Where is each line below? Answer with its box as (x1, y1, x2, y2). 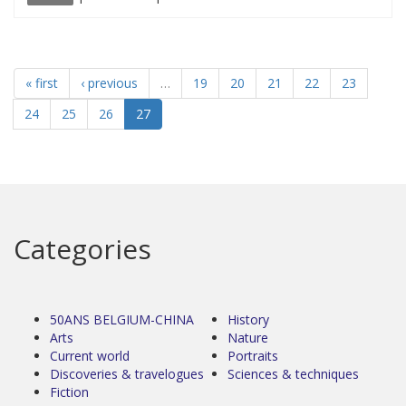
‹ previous (81, 73, 138, 92)
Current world (50, 346, 130, 364)
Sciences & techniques (227, 364, 359, 382)
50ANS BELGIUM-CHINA (50, 310, 194, 328)
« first (25, 73, 58, 92)
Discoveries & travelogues (50, 364, 204, 382)
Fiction (50, 382, 89, 401)
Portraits (227, 346, 278, 364)
